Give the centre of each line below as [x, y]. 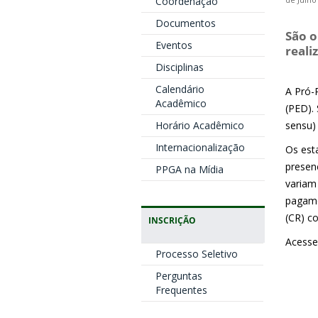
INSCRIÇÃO [172, 220]
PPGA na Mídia [189, 169]
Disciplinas [179, 67]
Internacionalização [200, 147]
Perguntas [179, 276]
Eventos [174, 45]
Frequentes [181, 290]
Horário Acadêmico [199, 125]
